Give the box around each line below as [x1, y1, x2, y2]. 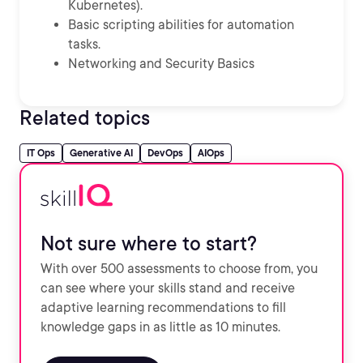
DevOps [147, 147, 183, 159]
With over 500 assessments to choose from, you [41, 261, 318, 276]
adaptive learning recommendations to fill [41, 300, 286, 315]
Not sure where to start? [41, 232, 257, 255]
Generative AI [70, 147, 133, 159]
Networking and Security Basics [68, 56, 254, 71]
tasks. [68, 36, 100, 52]
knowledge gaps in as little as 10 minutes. [41, 319, 280, 335]
